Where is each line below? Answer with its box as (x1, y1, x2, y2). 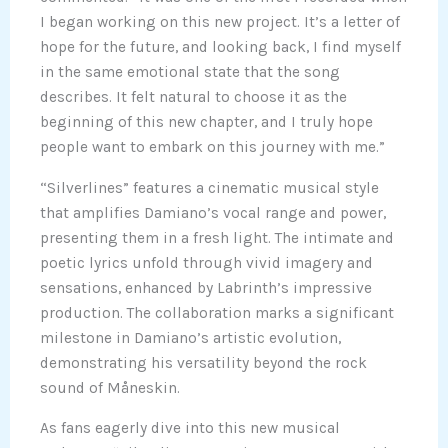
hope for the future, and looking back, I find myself (40, 38, 401, 57)
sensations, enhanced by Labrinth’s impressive (40, 278, 372, 297)
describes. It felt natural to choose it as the (40, 88, 347, 107)
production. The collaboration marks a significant (40, 303, 394, 322)
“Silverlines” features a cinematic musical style (40, 178, 379, 197)
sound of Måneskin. (40, 378, 180, 397)
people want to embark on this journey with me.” (40, 138, 385, 157)
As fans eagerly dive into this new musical (40, 419, 340, 438)
